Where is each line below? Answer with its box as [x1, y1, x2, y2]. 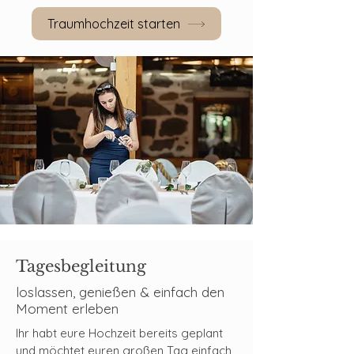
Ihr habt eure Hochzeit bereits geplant [16, 326, 223, 341]
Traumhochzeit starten [47, 16, 180, 32]
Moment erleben [16, 300, 119, 317]
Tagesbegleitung [16, 257, 146, 276]
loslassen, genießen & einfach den [16, 284, 224, 300]
